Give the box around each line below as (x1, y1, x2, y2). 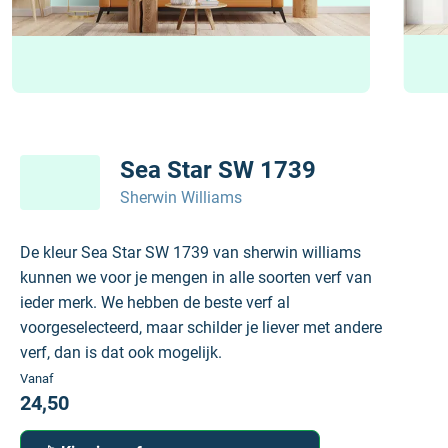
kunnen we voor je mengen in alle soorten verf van (20, 268, 372, 287)
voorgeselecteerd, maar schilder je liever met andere (20, 318, 382, 337)
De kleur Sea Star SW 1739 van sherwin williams (20, 243, 361, 262)
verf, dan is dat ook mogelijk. (20, 343, 222, 362)
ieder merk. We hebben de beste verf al (20, 293, 290, 312)
